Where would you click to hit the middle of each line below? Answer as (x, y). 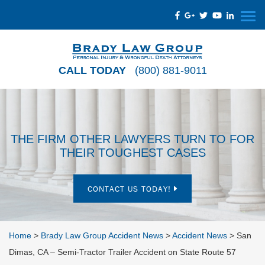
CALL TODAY (92, 70)
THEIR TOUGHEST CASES (132, 152)
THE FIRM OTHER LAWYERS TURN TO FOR (132, 139)
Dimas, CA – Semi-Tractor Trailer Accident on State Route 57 (122, 252)
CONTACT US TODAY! (131, 188)
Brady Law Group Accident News (102, 235)
